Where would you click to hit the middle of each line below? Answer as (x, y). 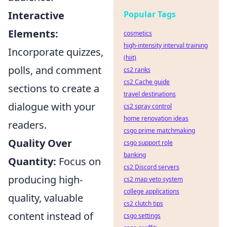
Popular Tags (150, 14)
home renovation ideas (156, 118)
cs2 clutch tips (143, 203)
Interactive (36, 16)
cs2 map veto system (153, 179)
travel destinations (150, 94)
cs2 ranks (137, 70)
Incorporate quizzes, (56, 52)
